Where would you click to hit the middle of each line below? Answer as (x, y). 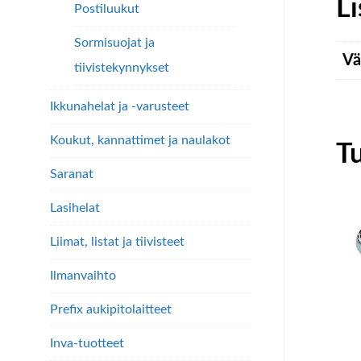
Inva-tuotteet (87, 343)
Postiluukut (107, 9)
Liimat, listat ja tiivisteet (117, 242)
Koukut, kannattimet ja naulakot (140, 140)
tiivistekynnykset (122, 68)
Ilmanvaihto (83, 276)
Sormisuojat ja (114, 43)
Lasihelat (75, 208)
